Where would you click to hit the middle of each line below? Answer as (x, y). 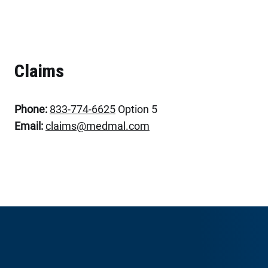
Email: (28, 126)
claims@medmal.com (97, 126)
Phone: (31, 109)
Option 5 (136, 109)
